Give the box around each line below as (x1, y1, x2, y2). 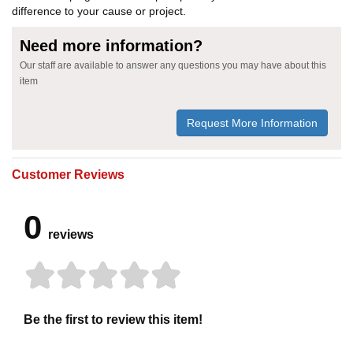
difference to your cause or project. (12, 4, 186, 17)
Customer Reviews (12, 167, 124, 181)
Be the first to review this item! (24, 312, 203, 326)
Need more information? (20, 36, 203, 54)
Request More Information (187, 116, 318, 129)
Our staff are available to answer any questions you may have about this (20, 59, 326, 71)
